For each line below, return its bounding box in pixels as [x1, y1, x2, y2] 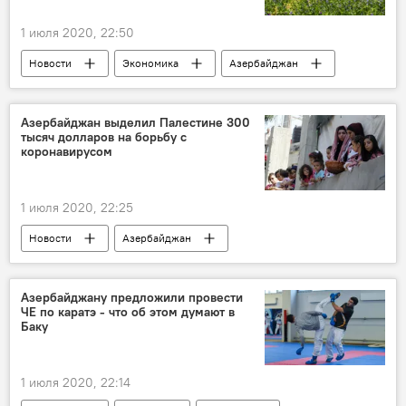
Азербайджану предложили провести [21, 288, 243, 305]
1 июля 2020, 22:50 [21, 24, 134, 42]
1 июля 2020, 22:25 [21, 198, 133, 216]
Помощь [254, 257, 295, 272]
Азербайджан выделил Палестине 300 [21, 114, 250, 131]
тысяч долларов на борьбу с [21, 129, 187, 146]
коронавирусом [21, 143, 112, 160]
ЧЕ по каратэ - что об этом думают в [21, 303, 235, 320]
